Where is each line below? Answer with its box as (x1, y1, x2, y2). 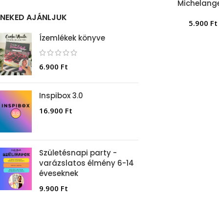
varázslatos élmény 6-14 (39, 158, 134, 169)
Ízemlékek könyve (39, 33, 105, 43)
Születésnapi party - (39, 148, 117, 158)
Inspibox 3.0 (39, 90, 83, 101)
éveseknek (39, 168, 78, 179)
